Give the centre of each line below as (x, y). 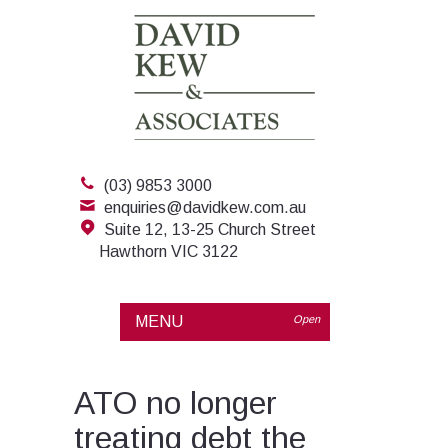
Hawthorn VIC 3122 (168, 251)
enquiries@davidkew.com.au (204, 207)
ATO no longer (175, 403)
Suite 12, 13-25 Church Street (209, 229)
